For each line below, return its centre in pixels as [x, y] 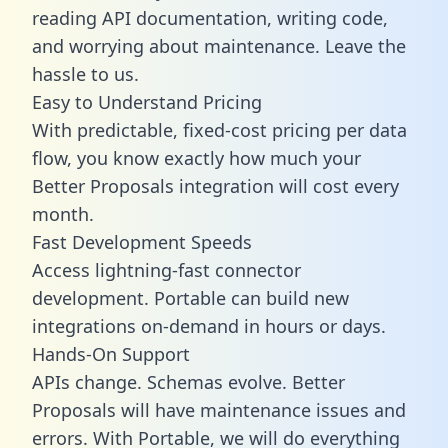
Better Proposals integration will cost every [215, 185]
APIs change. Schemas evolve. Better [188, 381]
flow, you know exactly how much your [196, 157]
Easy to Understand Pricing [147, 101]
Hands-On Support [111, 353]
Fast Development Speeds [142, 241]
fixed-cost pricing [257, 129]
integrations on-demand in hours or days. [209, 325]
